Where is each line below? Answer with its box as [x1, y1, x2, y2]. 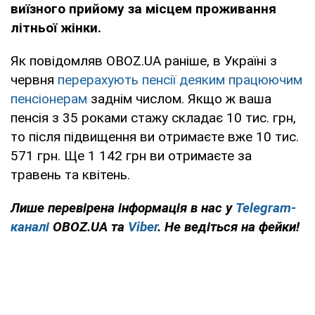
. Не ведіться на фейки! [157, 218, 300, 235]
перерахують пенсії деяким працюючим [58, 71, 302, 88]
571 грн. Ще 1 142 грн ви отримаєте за [11, 147, 252, 164]
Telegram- [236, 199, 296, 216]
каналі [11, 218, 49, 235]
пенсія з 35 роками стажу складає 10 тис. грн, [11, 109, 296, 126]
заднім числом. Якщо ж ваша [87, 90, 271, 107]
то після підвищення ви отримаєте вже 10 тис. [11, 128, 299, 145]
